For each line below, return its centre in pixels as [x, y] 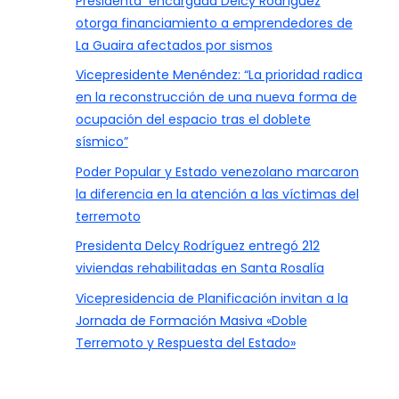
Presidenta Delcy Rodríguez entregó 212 [197, 246]
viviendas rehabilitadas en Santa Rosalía [199, 269]
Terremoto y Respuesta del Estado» [185, 342]
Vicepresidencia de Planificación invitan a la [212, 298]
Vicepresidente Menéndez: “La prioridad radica [219, 75]
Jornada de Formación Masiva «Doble [191, 320]
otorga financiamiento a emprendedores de [214, 23]
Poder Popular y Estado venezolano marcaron [217, 171]
